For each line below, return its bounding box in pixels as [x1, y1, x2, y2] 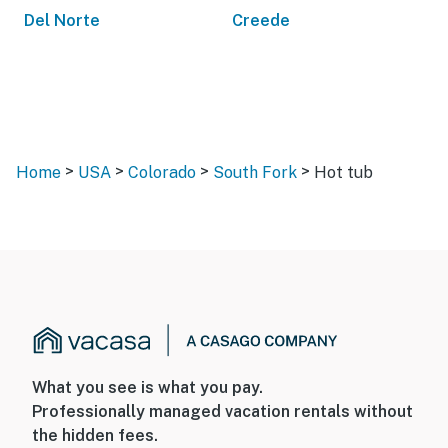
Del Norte [24, 11, 100, 30]
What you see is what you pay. [32, 378, 263, 398]
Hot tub [314, 163, 373, 182]
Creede [232, 11, 290, 30]
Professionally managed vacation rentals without [32, 402, 413, 422]
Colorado [128, 163, 196, 182]
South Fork [213, 163, 297, 182]
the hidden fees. [32, 426, 158, 446]
